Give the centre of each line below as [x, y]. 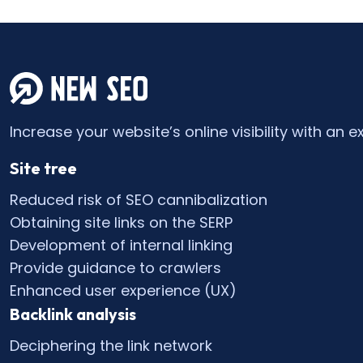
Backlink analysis [73, 314]
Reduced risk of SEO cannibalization [139, 200]
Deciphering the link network [111, 346]
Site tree [43, 169]
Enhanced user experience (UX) [123, 291]
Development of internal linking [121, 246]
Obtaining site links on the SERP [121, 223]
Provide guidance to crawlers [115, 268]
